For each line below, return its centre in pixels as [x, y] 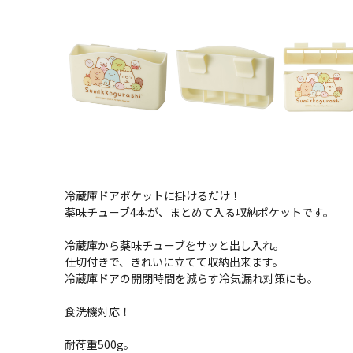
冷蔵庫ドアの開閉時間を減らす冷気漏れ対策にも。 [191, 278]
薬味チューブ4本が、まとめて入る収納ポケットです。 [199, 212]
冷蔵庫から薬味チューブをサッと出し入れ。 [175, 245]
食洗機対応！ [98, 311]
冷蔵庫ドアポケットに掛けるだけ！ [153, 195]
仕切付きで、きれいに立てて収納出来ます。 [174, 262]
